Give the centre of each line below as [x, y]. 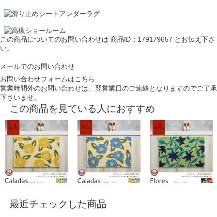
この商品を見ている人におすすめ [82, 109]
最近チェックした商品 [58, 204]
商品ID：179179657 [141, 39]
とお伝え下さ [194, 39]
